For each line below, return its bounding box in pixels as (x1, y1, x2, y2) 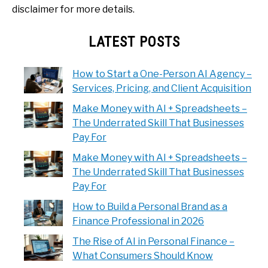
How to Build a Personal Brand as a (72, 200, 227, 212)
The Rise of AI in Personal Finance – (72, 235, 234, 247)
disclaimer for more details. (12, 3, 135, 15)
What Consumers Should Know (72, 249, 213, 261)
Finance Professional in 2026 (72, 215, 204, 227)
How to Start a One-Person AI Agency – (72, 68, 252, 80)
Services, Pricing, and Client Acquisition (72, 82, 251, 94)
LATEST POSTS (88, 33, 180, 50)
